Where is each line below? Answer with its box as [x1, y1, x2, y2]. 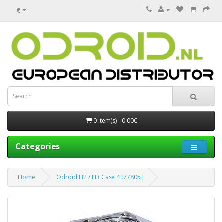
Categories [15, 140, 60, 152]
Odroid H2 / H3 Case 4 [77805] [56, 172, 143, 181]
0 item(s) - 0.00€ [93, 116, 137, 125]
